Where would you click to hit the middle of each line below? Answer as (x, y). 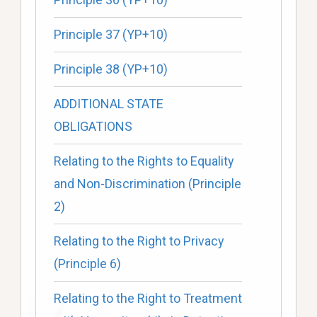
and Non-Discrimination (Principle (147, 184)
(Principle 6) (87, 264)
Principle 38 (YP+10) (110, 69)
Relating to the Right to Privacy (139, 241)
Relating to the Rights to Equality (144, 161)
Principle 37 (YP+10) (110, 35)
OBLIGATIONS (93, 127)
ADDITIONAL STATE (108, 104)
